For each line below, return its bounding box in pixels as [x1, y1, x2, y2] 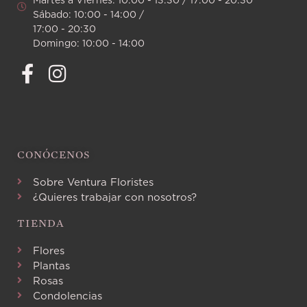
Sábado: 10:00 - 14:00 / [32, 9, 144, 20]
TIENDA [17, 217, 64, 230]
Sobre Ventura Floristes [32, 176, 153, 188]
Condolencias [32, 290, 102, 302]
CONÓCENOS [17, 148, 90, 162]
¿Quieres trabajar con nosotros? [32, 191, 197, 203]
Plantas [32, 260, 70, 271]
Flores [32, 245, 64, 256]
